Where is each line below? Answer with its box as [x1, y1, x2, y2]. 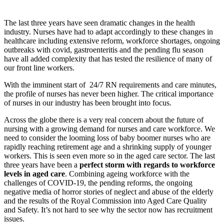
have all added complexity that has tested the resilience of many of [4, 54, 212, 63]
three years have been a [4, 160, 79, 169]
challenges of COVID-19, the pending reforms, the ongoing [4, 178, 192, 187]
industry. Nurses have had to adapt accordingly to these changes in [4, 27, 213, 36]
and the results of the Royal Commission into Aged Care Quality [4, 196, 207, 205]
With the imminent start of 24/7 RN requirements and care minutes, [4, 80, 216, 89]
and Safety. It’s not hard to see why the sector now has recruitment [4, 205, 212, 214]
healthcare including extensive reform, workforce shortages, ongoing [4, 36, 220, 45]
